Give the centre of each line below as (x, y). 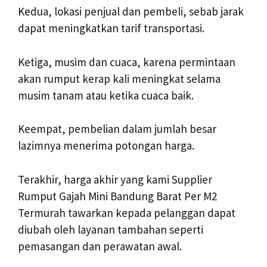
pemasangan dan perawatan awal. (100, 246)
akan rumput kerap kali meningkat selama (119, 78)
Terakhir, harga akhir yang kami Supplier (115, 179)
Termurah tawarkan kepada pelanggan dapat (127, 212)
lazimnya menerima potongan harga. (106, 146)
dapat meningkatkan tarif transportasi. (111, 28)
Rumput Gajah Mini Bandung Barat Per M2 (117, 196)
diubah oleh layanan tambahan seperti (111, 229)
